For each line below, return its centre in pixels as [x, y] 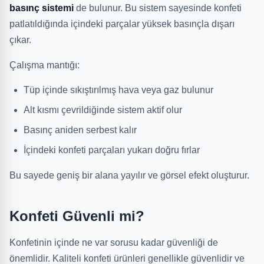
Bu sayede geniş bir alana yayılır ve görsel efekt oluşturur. [129, 175]
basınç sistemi [42, 8]
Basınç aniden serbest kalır [80, 130]
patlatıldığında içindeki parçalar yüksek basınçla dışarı [122, 24]
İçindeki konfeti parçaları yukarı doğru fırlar [112, 150]
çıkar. [20, 40]
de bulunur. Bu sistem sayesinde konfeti [158, 8]
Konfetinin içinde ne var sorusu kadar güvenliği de [114, 242]
